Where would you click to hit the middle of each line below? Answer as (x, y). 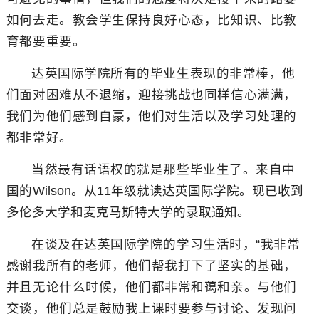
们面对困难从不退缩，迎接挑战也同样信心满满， (151, 95)
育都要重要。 (46, 41)
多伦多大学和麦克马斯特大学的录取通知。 (128, 212)
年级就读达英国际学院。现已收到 (208, 191)
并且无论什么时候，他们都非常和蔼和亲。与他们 (151, 287)
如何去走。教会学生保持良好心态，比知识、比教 (151, 20)
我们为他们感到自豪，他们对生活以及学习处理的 (151, 116)
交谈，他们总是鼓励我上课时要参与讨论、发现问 (151, 308)
